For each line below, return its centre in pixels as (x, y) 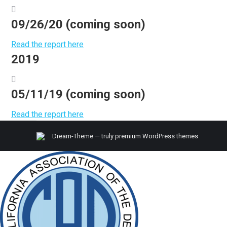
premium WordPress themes (157, 136)
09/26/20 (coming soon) (78, 24)
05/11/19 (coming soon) (78, 94)
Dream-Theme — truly (83, 136)
